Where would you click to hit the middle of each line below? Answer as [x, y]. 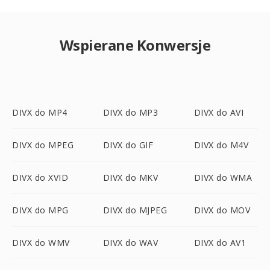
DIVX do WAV [130, 243]
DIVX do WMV [41, 243]
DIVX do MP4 [40, 112]
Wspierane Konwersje [135, 45]
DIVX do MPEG [43, 145]
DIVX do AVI [219, 112]
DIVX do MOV [222, 210]
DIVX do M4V [221, 145]
